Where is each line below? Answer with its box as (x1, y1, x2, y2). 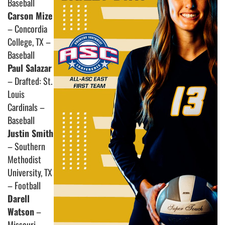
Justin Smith (8, 127, 53, 140)
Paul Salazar (8, 61, 52, 75)
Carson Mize (8, 9, 52, 23)
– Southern (8, 140, 45, 153)
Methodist (8, 153, 41, 166)
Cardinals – (8, 100, 45, 114)
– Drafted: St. (8, 74, 52, 88)
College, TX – (8, 35, 51, 49)
